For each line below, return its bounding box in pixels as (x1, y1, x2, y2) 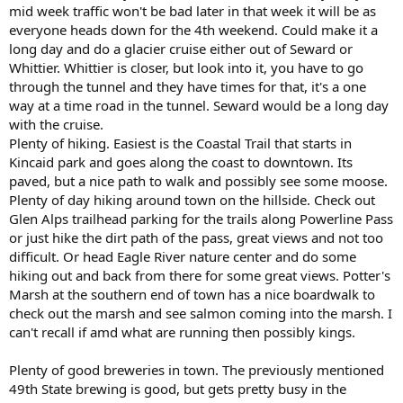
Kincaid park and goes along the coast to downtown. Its (9, 153, 353, 172)
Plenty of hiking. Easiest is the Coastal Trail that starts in (9, 134, 352, 153)
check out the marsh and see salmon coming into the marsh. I (9, 304, 392, 323)
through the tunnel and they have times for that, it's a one (9, 77, 366, 96)
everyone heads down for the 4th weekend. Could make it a (9, 21, 378, 40)
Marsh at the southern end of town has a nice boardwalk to (9, 285, 375, 304)
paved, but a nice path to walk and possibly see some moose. (9, 172, 388, 191)
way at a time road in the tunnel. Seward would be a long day (9, 96, 389, 115)
